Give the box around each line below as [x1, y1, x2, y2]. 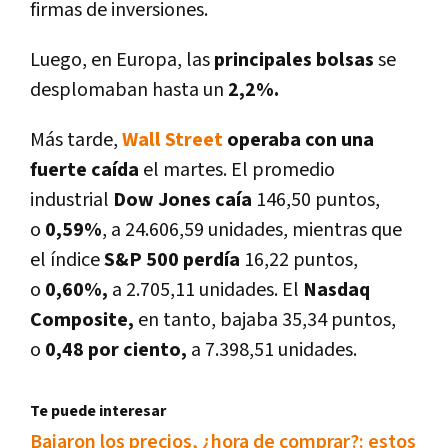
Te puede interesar [30, 401, 166, 423]
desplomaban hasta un [30, 77, 224, 104]
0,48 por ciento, [45, 337, 187, 364]
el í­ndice [30, 247, 100, 274]
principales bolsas [210, 47, 378, 74]
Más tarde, [30, 127, 122, 154]
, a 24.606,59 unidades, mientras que [102, 217, 402, 244]
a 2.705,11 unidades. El [108, 277, 299, 304]
